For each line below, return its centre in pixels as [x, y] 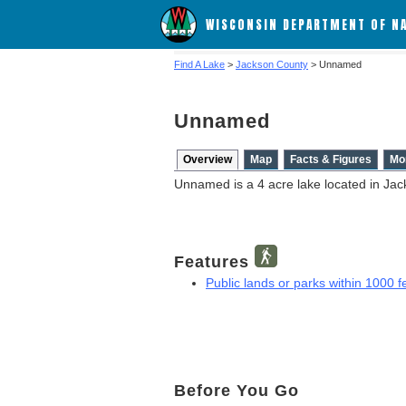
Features [214, 262]
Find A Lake [199, 64]
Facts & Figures [331, 159]
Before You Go [237, 390]
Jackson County [272, 64]
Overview [208, 159]
